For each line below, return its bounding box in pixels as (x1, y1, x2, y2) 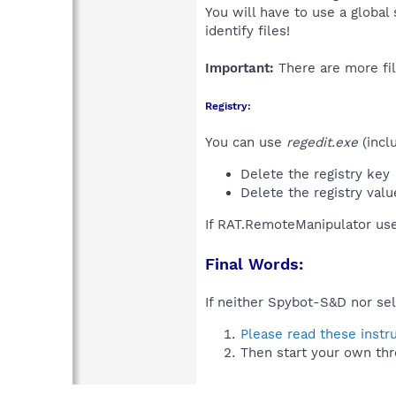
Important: (205, 59, 274, 76)
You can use (205, 133, 286, 150)
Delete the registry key (240, 165, 394, 182)
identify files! (205, 22, 290, 39)
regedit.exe (286, 133, 358, 150)
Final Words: (205, 254, 303, 273)
